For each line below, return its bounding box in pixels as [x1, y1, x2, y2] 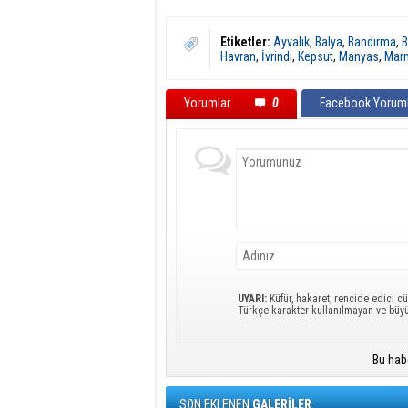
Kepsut [298, 49, 333, 64]
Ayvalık [273, 35, 310, 49]
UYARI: [238, 292, 267, 305]
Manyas [339, 49, 379, 64]
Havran [220, 49, 256, 64]
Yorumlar [184, 96, 233, 110]
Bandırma [348, 35, 396, 49]
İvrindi [261, 49, 292, 64]
